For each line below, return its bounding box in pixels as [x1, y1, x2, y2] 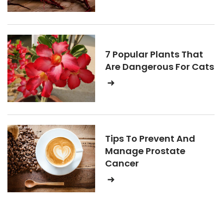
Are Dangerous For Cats [105, 60, 214, 73]
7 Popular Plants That [105, 48, 203, 60]
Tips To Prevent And [105, 132, 195, 145]
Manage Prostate [105, 144, 185, 157]
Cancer [105, 157, 139, 169]
